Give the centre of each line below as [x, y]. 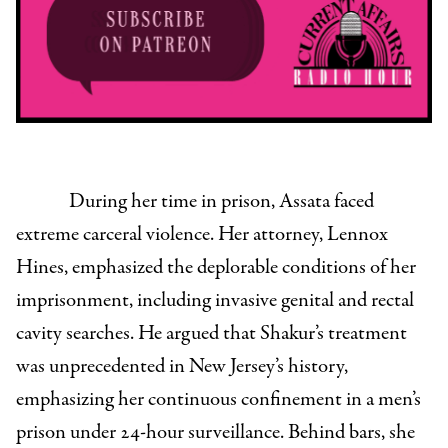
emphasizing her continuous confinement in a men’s [218, 400]
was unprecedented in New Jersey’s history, [182, 367]
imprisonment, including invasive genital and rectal [215, 301]
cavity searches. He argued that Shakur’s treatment [211, 334]
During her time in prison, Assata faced [221, 202]
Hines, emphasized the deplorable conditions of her [216, 268]
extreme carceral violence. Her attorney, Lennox [202, 235]
